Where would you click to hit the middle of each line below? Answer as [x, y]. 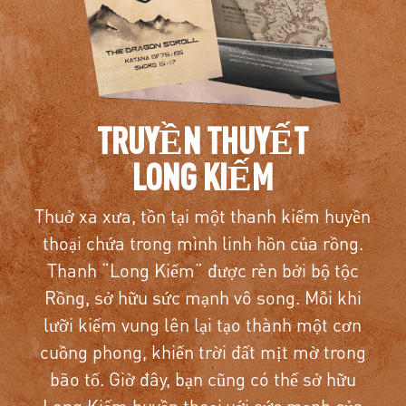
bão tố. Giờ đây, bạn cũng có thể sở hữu [203, 378]
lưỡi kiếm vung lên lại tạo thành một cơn [203, 324]
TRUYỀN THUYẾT [203, 140]
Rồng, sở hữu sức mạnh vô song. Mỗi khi [203, 297]
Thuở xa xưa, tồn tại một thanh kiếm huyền [203, 215]
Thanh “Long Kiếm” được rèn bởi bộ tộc [203, 270]
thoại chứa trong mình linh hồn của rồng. [203, 242]
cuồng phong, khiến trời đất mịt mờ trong [203, 351]
